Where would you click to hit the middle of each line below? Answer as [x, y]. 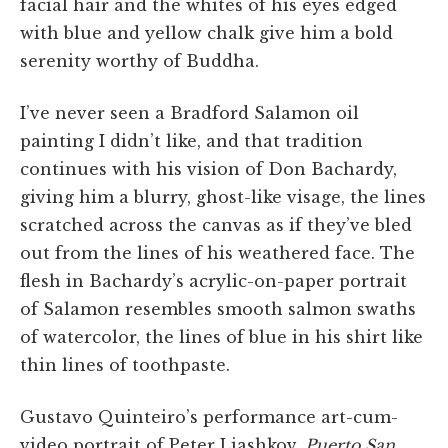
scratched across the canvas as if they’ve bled [216, 225]
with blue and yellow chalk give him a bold [206, 33]
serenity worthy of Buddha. [139, 61]
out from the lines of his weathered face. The [217, 253]
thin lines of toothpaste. [125, 365]
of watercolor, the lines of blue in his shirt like [221, 337]
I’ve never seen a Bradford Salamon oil [189, 113]
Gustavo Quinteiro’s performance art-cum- [209, 417]
